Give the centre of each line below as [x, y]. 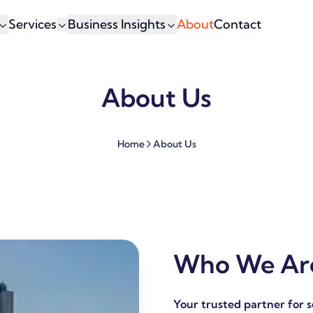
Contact [237, 24]
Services [32, 24]
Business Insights [116, 24]
